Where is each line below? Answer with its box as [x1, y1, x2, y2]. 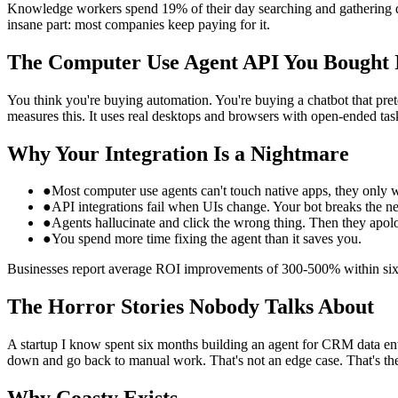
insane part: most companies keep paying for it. [7, 16, 270, 32]
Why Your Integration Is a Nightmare [7, 141, 349, 165]
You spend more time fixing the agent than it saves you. [52, 231, 362, 247]
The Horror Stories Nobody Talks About [7, 295, 374, 319]
